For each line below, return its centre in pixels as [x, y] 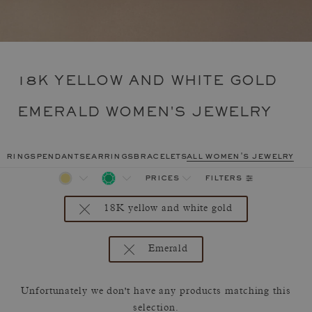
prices [162, 178]
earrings [109, 157]
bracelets [160, 157]
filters [223, 178]
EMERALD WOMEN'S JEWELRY [145, 113]
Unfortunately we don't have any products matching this [156, 292]
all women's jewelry [240, 157]
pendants [60, 157]
